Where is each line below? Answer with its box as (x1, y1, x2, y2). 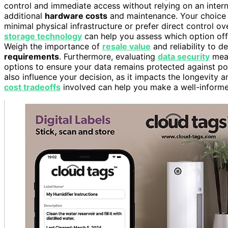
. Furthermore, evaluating (59, 51, 158, 62)
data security (158, 51, 210, 62)
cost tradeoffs (4, 82, 61, 93)
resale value (102, 41, 151, 52)
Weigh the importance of (4, 41, 102, 52)
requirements (4, 51, 59, 62)
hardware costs (45, 11, 107, 21)
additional (4, 11, 45, 21)
